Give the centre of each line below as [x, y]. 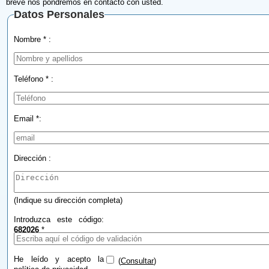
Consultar [137, 261]
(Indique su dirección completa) [68, 201]
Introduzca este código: [59, 220]
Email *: [28, 119]
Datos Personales [59, 15]
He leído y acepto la [59, 259]
